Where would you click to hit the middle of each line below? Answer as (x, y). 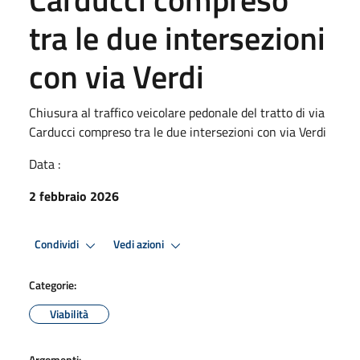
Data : (45, 164)
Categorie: (53, 284)
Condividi (58, 245)
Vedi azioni (140, 245)
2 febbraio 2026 (74, 196)
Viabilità (69, 313)
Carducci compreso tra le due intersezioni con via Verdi (178, 131)
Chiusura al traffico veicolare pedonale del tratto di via (177, 112)
